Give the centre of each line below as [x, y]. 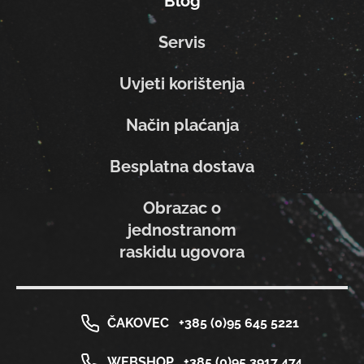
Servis [182, 42]
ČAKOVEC [138, 323]
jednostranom [182, 230]
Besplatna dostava [182, 166]
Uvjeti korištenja [182, 83]
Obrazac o [182, 208]
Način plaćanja [182, 125]
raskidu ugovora [182, 251]
